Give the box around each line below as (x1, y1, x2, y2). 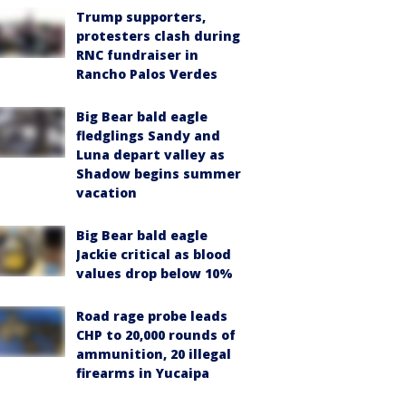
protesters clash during (76, 27, 240, 44)
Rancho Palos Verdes (76, 65, 217, 82)
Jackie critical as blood (76, 246, 231, 263)
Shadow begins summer (76, 165, 241, 182)
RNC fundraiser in (76, 46, 198, 63)
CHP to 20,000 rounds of (76, 326, 236, 343)
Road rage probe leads (76, 307, 227, 324)
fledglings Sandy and (76, 127, 220, 144)
